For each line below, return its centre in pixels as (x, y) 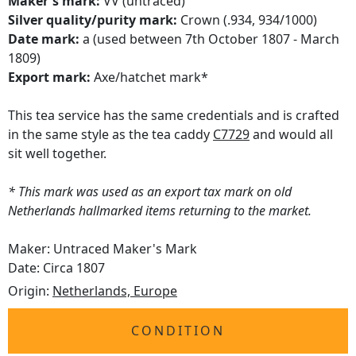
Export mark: (49, 77)
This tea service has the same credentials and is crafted (174, 116)
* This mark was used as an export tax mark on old (150, 192)
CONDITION (178, 331)
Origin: (30, 291)
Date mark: (44, 39)
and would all (291, 135)
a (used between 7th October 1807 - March (209, 39)
